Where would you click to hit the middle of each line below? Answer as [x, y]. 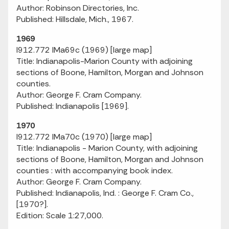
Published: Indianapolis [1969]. [73, 106]
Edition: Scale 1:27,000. [60, 215]
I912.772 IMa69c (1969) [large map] [84, 50]
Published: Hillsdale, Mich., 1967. [75, 19]
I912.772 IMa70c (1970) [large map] [84, 137]
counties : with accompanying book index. [95, 170]
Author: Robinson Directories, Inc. [78, 8]
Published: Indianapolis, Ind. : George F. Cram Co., [105, 193]
